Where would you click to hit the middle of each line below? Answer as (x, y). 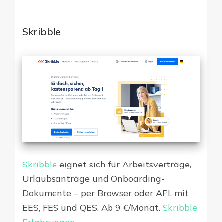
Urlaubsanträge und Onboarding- (93, 178)
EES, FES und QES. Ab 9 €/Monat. (92, 207)
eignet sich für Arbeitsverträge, (124, 164)
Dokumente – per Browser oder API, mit (106, 193)
